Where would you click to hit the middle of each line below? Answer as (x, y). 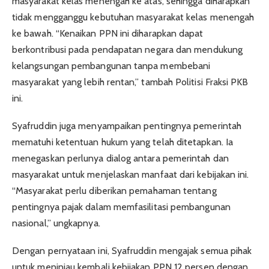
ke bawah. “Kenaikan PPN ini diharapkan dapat (108, 34)
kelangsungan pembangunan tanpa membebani (111, 66)
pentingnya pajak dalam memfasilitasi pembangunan (121, 207)
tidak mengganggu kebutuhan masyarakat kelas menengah (133, 17)
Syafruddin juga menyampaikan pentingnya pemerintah (127, 126)
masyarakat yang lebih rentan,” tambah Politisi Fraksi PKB (130, 82)
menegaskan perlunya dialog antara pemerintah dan (120, 159)
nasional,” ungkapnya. (56, 223)
